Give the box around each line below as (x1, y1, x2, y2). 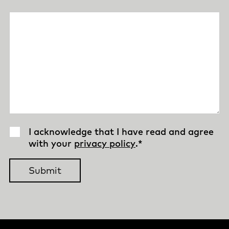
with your (29, 138, 74, 150)
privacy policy (74, 138, 135, 150)
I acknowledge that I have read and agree (29, 126, 214, 138)
